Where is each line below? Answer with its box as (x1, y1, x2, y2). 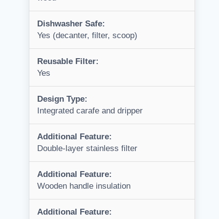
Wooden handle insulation (37, 181, 131, 191)
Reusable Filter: (37, 57, 99, 66)
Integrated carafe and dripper (37, 106, 143, 116)
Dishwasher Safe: (37, 19, 105, 29)
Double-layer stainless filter (37, 144, 137, 153)
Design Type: (37, 94, 88, 104)
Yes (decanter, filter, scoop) (37, 31, 137, 41)
